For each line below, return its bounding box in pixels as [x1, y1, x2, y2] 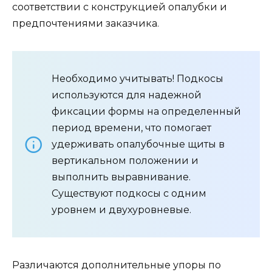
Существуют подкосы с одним [52, 188, 206, 200]
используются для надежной [52, 89, 202, 101]
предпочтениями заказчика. [12, 18, 159, 30]
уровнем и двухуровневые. [52, 204, 191, 216]
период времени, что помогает [52, 122, 211, 134]
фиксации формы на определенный [52, 106, 241, 118]
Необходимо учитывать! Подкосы [52, 73, 223, 85]
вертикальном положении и [52, 155, 199, 167]
